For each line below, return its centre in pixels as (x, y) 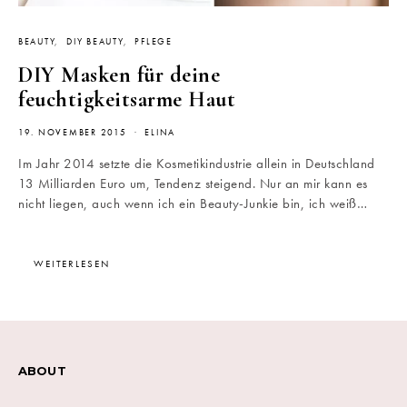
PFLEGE (154, 42)
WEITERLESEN (72, 263)
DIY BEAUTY (95, 42)
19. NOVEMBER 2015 (73, 133)
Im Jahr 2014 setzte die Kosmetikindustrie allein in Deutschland (197, 164)
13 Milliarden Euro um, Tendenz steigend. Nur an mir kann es (193, 184)
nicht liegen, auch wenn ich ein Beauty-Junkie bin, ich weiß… (193, 203)
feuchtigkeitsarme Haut (127, 99)
